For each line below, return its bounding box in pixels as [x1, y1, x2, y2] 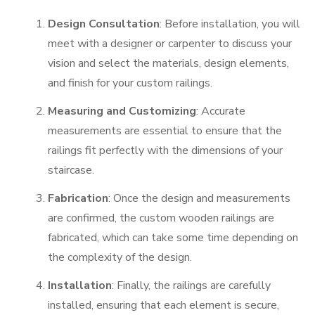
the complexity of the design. [48, 249, 192, 265]
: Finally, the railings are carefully [112, 277, 271, 293]
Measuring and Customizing [48, 103, 196, 119]
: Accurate [196, 103, 245, 119]
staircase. [48, 162, 94, 178]
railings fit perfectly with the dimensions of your [48, 142, 283, 158]
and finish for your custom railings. [48, 75, 212, 91]
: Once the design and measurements [108, 190, 290, 206]
